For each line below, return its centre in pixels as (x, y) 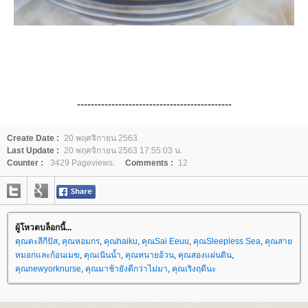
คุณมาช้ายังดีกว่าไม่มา (126, 269)
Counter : (25, 163)
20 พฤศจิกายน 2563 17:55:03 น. (123, 151)
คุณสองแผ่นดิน (205, 255)
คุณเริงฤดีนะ (194, 269)
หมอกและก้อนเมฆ (47, 255)
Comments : (149, 163)
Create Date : (33, 139)
